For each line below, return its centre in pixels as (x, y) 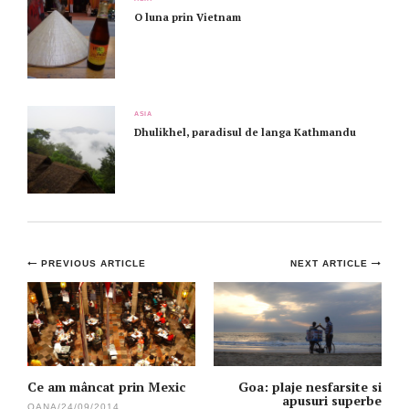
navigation (105, 303)
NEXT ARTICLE (331, 264)
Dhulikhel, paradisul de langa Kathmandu (245, 132)
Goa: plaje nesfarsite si (310, 387)
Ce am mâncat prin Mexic (106, 387)
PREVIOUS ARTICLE (93, 264)
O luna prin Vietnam (188, 17)
